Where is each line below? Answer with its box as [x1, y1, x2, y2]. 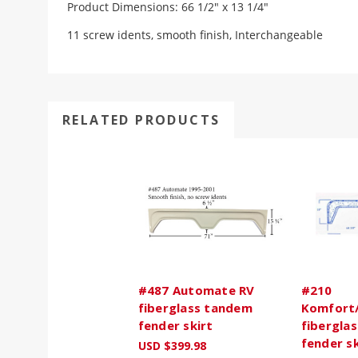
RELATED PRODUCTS [62, 111, 221, 129]
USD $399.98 [137, 337, 206, 353]
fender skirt [137, 316, 213, 333]
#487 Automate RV [137, 281, 255, 298]
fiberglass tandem [137, 299, 253, 316]
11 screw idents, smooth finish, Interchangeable [67, 27, 323, 43]
